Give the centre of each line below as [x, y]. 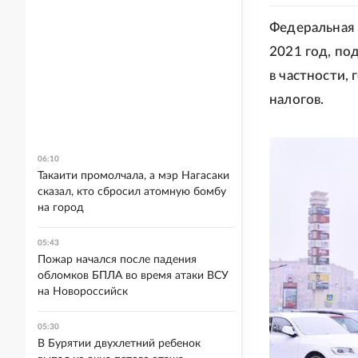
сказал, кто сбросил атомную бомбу [132, 192]
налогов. [297, 99]
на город [61, 208]
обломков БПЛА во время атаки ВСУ [133, 276]
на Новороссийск [83, 292]
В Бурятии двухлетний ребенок [119, 344]
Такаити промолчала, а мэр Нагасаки [133, 176]
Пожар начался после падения [117, 260]
